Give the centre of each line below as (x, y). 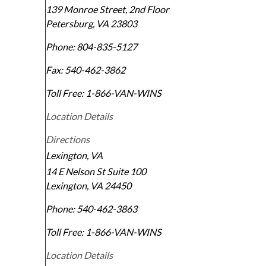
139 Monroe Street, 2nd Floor (107, 9)
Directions (68, 140)
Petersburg (69, 24)
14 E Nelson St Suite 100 (96, 172)
